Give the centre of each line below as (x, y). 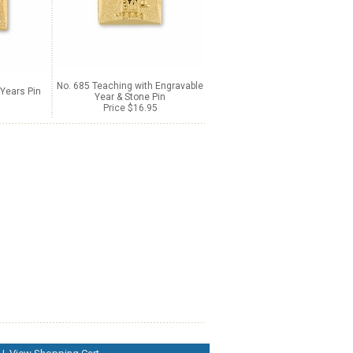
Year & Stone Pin (130, 97)
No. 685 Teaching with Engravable (130, 86)
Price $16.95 (130, 108)
